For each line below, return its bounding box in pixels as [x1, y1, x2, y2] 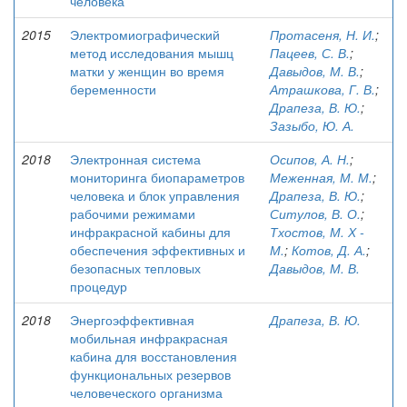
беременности [70, 80, 156, 98]
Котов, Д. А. [292, 241, 366, 259]
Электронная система [70, 150, 201, 168]
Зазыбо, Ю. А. [270, 116, 354, 134]
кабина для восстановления [70, 347, 237, 365]
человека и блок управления [70, 186, 240, 204]
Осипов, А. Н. [270, 150, 350, 168]
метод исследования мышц [70, 44, 233, 62]
